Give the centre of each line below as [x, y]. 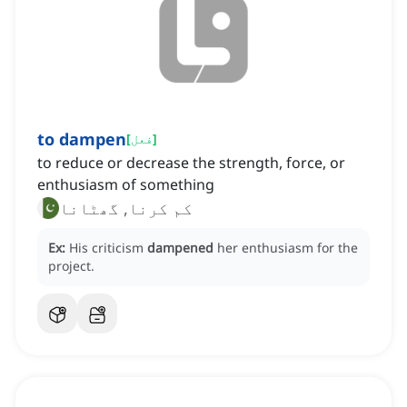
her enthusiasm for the [288, 248]
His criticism [108, 248]
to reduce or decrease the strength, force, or [191, 163]
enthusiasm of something [126, 185]
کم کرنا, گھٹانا [126, 208]
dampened [180, 248]
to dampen [82, 139]
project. [71, 266]
